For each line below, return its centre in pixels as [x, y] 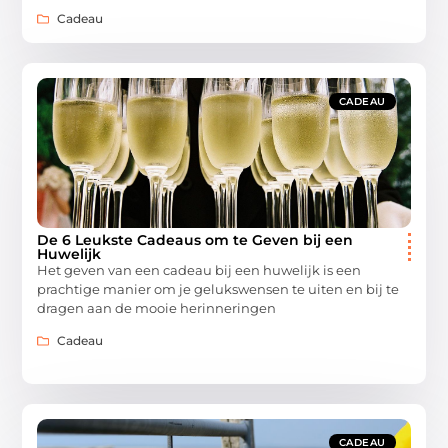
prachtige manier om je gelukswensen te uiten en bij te [218, 289]
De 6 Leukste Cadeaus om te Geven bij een [195, 240]
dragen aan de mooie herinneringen [157, 308]
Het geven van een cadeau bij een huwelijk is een [199, 270]
